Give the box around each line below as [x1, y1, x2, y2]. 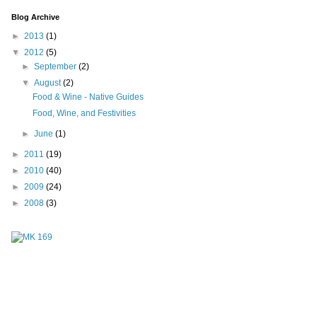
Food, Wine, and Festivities [32, 108, 136, 119]
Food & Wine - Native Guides [32, 92, 144, 103]
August [34, 78, 64, 88]
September [34, 62, 79, 72]
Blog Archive [11, 13, 59, 22]
